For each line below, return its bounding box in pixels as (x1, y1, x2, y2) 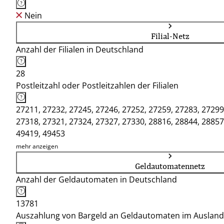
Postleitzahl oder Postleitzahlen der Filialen (16, 80, 178, 91)
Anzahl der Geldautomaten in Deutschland (16, 174, 177, 185)
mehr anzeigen (16, 142, 58, 150)
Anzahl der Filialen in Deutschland (16, 44, 143, 55)
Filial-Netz (150, 31, 189, 41)
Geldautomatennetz (135, 161, 205, 171)
